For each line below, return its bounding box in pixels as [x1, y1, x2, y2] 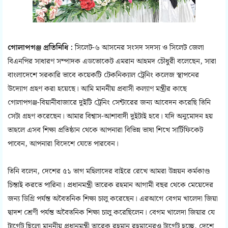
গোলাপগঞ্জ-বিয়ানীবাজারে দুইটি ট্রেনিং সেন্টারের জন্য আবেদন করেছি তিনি [8, 97, 211, 109]
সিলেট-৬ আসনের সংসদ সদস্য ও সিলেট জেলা [75, 42, 204, 54]
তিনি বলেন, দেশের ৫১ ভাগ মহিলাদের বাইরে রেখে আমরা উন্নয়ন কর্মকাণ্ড [8, 165, 210, 178]
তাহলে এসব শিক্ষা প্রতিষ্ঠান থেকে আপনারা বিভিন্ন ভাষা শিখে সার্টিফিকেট [8, 124, 203, 137]
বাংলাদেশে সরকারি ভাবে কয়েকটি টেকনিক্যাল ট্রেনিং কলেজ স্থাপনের [8, 69, 199, 82]
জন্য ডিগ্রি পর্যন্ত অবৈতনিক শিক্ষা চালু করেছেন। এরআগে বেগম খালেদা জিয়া [8, 193, 218, 206]
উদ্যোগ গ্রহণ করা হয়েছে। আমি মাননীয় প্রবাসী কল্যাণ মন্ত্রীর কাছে [8, 83, 187, 96]
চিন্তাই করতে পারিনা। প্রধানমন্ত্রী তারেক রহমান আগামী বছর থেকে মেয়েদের [8, 179, 213, 192]
